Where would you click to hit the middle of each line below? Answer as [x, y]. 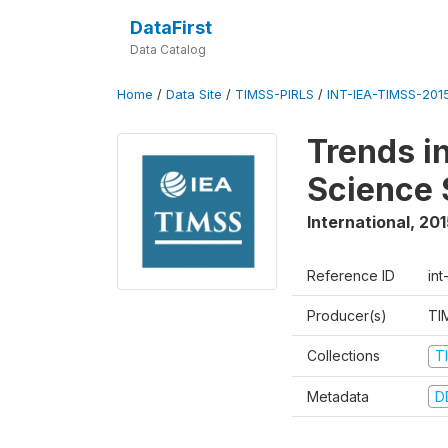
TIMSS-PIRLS [274, 94]
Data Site [194, 94]
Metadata [338, 396]
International [358, 222]
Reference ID [351, 275]
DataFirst [170, 27]
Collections [343, 355]
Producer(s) [347, 315]
